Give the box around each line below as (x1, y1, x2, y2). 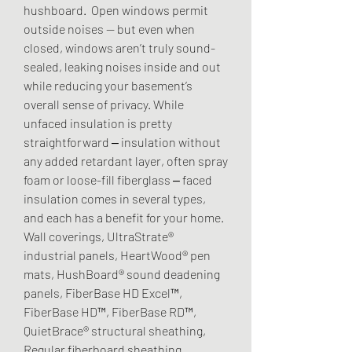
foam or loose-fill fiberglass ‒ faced (24, 172, 212, 188)
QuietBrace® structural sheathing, (24, 323, 206, 339)
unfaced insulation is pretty (24, 115, 172, 131)
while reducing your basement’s (24, 78, 192, 93)
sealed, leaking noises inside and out (24, 59, 221, 75)
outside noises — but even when (24, 21, 195, 37)
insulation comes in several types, (24, 191, 206, 207)
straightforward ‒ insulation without (24, 134, 221, 150)
